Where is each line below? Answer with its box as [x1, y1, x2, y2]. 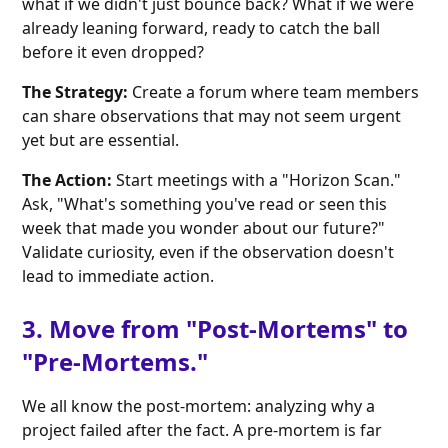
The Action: [22, 169, 113, 192]
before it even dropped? [22, 41, 205, 64]
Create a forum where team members [128, 81, 420, 104]
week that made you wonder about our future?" [22, 217, 386, 240]
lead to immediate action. [22, 265, 215, 288]
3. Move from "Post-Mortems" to [22, 312, 409, 346]
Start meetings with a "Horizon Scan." [112, 169, 402, 192]
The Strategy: [22, 81, 129, 104]
